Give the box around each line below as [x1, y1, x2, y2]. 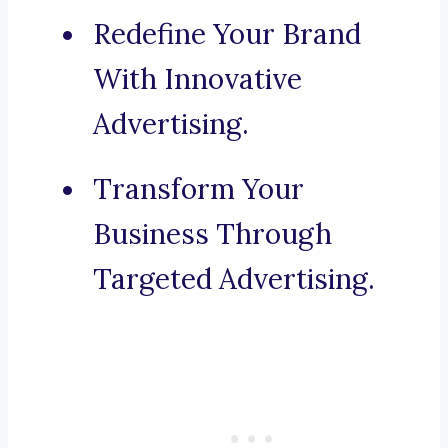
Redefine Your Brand [93, 16, 361, 53]
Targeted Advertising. [93, 261, 375, 298]
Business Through [93, 216, 332, 253]
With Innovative [93, 61, 302, 98]
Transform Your [93, 171, 304, 208]
